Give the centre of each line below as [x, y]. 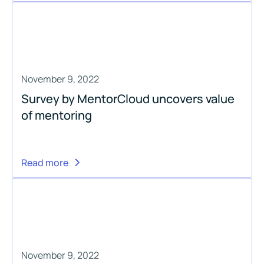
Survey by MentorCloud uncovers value [128, 98]
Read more [45, 162]
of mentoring [57, 115]
